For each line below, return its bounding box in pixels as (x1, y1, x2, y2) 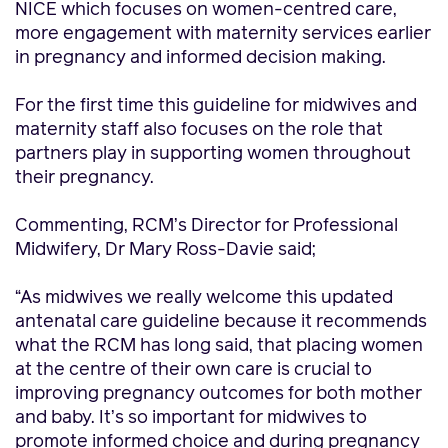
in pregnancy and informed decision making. (15, 49, 386, 67)
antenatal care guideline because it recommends (15, 313, 427, 331)
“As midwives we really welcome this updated (15, 289, 393, 307)
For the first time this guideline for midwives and (15, 97, 417, 115)
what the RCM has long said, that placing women (15, 337, 423, 355)
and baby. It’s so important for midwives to (15, 409, 367, 427)
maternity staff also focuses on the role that (15, 121, 383, 139)
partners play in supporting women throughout (15, 145, 411, 163)
